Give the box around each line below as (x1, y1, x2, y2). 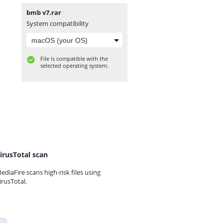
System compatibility (26, 19, 89, 28)
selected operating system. (40, 62, 109, 69)
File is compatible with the (40, 55, 108, 62)
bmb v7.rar (26, 8, 61, 17)
